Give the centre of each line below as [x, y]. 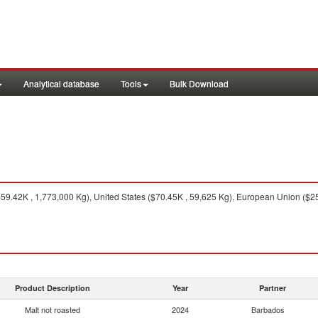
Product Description [53, 288]
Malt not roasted [53, 309]
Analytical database [61, 83]
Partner [273, 288]
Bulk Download [199, 83]
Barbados [268, 309]
